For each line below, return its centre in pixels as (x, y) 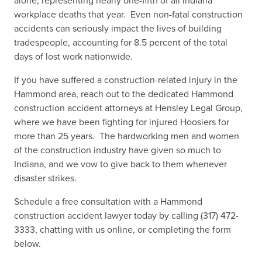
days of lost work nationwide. (73, 56)
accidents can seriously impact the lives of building (118, 28)
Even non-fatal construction (184, 14)
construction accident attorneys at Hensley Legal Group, (128, 108)
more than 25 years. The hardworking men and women (127, 136)
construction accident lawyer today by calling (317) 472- (126, 216)
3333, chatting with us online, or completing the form (123, 230)
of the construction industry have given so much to (118, 150)
